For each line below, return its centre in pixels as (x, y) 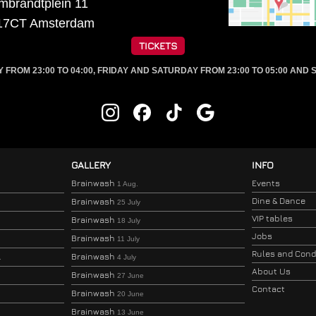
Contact (269, 288)
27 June (130, 275)
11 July (128, 238)
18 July (128, 220)
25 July (128, 202)
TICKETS (158, 45)
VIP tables (273, 218)
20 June (130, 293)
